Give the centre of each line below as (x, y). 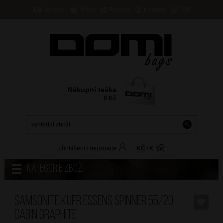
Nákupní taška (92, 90)
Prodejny (120, 9)
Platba (88, 9)
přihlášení (72, 149)
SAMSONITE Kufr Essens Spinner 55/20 (94, 202)
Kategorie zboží (55, 169)
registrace (103, 149)
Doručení (54, 9)
